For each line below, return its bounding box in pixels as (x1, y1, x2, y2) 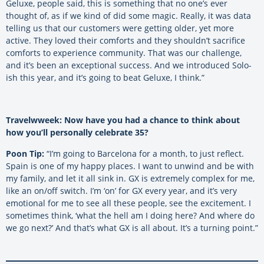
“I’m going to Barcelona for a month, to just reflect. (44, 147, 244, 159)
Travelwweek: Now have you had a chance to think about (6, 114, 240, 126)
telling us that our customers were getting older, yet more (6, 22, 234, 34)
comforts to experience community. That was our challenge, (6, 47, 242, 58)
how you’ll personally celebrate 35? (6, 126, 151, 138)
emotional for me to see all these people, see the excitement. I (6, 197, 251, 209)
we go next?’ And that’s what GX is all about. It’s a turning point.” (6, 222, 258, 233)
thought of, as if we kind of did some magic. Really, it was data (6, 9, 251, 21)
